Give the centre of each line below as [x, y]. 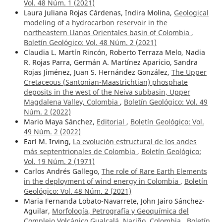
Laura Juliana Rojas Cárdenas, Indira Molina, [99, 13]
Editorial [111, 122]
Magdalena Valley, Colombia [72, 102]
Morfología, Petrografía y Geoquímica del [120, 211]
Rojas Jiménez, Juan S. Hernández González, [97, 72]
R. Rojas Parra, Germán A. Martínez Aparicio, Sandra [111, 62]
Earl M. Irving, [48, 142]
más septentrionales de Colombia [80, 152]
